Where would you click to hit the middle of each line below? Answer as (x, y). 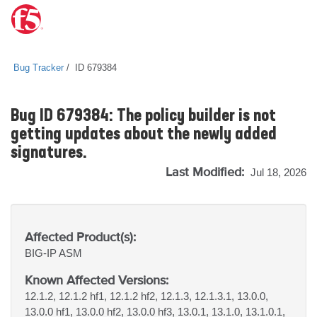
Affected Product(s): (80, 237)
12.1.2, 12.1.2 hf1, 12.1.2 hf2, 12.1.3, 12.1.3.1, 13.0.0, (146, 296)
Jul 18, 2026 (278, 172)
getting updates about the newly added (144, 135)
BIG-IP (42, 253)
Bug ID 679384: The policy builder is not (143, 117)
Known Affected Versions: (97, 280)
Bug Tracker (39, 68)
